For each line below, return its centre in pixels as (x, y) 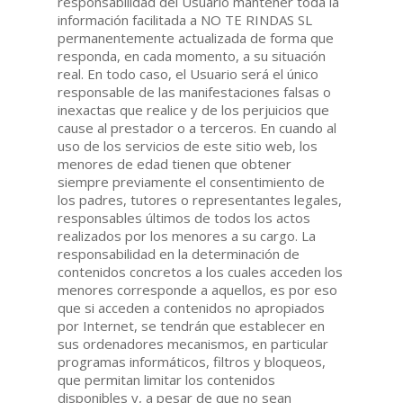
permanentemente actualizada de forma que (196, 37)
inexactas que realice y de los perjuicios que (194, 109)
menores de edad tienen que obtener (175, 163)
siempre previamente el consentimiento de (192, 181)
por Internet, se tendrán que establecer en (192, 325)
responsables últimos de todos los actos (184, 217)
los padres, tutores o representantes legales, (200, 199)
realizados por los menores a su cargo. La (187, 235)
